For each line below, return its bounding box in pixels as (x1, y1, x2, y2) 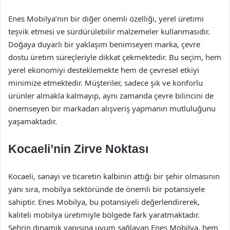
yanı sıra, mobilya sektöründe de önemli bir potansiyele (8, 184, 205, 194)
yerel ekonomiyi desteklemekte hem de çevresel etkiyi (8, 65, 199, 75)
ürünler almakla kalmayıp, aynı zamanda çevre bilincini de (8, 90, 214, 101)
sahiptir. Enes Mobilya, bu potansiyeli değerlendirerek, (8, 197, 200, 207)
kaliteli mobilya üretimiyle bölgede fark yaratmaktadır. (8, 209, 200, 220)
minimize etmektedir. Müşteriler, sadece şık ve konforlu (8, 78, 203, 88)
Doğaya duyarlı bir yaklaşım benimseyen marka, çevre (8, 39, 200, 49)
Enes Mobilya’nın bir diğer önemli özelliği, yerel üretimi (8, 13, 204, 24)
